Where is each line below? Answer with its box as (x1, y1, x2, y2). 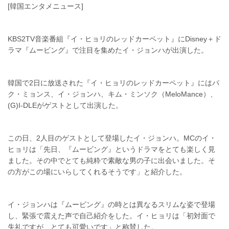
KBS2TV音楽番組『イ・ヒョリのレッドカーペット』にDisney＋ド (8, 35, 221, 43)
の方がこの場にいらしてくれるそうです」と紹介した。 (8, 168, 187, 176)
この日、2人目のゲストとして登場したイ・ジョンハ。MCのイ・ (8, 134, 216, 143)
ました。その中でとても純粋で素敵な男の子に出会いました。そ (8, 156, 215, 165)
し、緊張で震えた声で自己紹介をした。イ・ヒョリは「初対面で (8, 212, 215, 220)
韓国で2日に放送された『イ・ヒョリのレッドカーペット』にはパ (8, 79, 219, 87)
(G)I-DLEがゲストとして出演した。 (8, 101, 123, 110)
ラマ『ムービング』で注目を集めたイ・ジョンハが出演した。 (8, 46, 208, 55)
